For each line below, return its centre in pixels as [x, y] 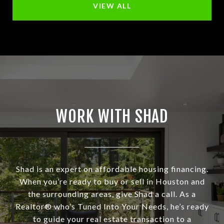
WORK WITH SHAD [112, 116]
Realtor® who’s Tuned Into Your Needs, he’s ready [112, 206]
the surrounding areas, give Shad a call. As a [112, 193]
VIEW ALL [112, 5]
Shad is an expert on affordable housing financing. [112, 168]
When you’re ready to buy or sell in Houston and [112, 181]
